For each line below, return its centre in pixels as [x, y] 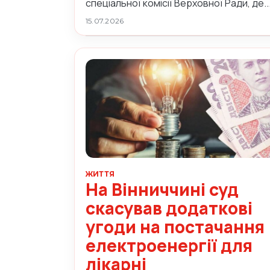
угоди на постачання [175, 226]
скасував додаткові [169, 208]
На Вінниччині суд [162, 189]
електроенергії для [169, 245]
